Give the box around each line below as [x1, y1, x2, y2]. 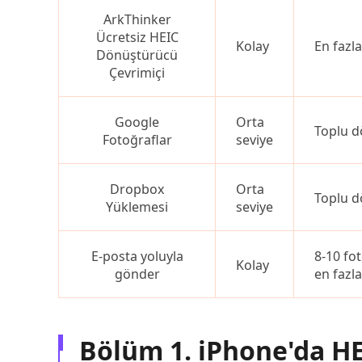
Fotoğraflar [102, 131, 172, 149]
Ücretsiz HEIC [95, 28, 179, 46]
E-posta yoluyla [90, 247, 183, 265]
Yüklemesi [106, 198, 168, 216]
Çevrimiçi [109, 64, 165, 82]
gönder [114, 265, 160, 283]
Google [115, 113, 159, 131]
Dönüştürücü [96, 46, 178, 64]
